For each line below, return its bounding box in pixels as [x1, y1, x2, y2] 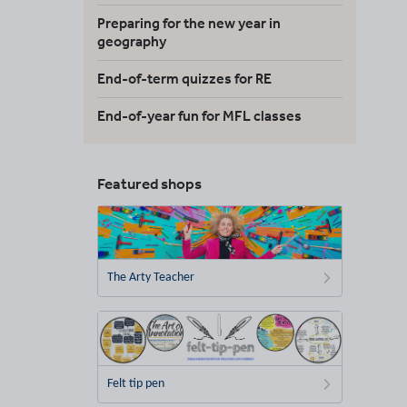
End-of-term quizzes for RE [97, 70, 272, 87]
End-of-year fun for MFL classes [97, 107, 302, 124]
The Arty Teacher [107, 271, 194, 285]
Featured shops [97, 174, 202, 193]
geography [97, 33, 166, 50]
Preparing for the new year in [97, 15, 281, 32]
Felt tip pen [107, 377, 164, 392]
